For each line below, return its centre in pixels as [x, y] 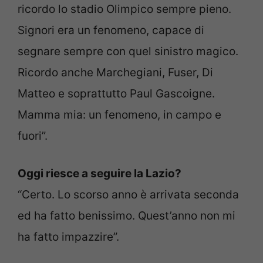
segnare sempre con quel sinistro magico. [128, 51]
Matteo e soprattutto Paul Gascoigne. [116, 93]
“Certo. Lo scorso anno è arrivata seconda [128, 195]
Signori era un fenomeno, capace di [111, 30]
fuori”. [33, 136]
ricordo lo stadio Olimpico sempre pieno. [124, 9]
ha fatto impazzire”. [68, 237]
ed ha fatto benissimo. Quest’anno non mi [127, 216]
